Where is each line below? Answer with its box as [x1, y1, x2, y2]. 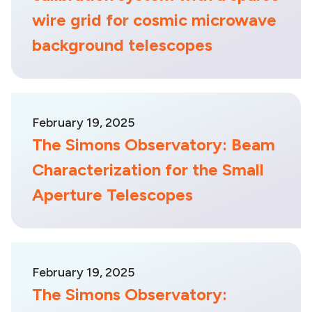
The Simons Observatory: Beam [32, 134, 275, 155]
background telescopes [32, 35, 212, 55]
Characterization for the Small [32, 159, 264, 180]
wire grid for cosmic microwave [32, 10, 276, 30]
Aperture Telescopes [32, 185, 193, 205]
